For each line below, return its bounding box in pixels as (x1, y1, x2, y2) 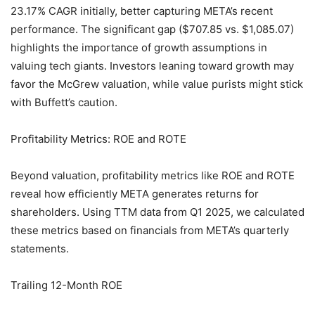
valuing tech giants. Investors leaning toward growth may (11, 59, 294, 73)
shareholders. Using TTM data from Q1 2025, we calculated (11, 205, 304, 219)
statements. (11, 242, 69, 256)
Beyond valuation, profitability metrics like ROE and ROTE (11, 169, 295, 183)
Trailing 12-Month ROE (11, 278, 122, 292)
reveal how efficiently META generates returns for (11, 187, 259, 201)
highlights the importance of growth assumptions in (11, 41, 267, 55)
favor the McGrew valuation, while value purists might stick (11, 77, 303, 91)
